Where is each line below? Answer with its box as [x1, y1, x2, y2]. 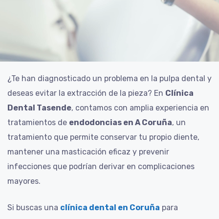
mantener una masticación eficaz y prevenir [7, 147, 169, 156]
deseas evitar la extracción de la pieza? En [7, 88, 165, 98]
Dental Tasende [7, 103, 71, 112]
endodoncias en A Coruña [69, 117, 172, 127]
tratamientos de [7, 117, 69, 127]
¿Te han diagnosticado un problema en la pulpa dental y [7, 73, 212, 83]
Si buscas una [7, 202, 60, 212]
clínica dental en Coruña [60, 202, 160, 212]
